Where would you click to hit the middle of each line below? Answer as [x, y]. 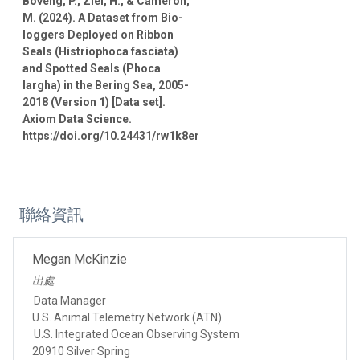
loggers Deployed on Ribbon [98, 34]
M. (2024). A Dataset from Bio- [103, 17]
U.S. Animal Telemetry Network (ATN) [127, 317]
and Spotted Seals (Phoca [92, 68]
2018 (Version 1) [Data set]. [94, 102]
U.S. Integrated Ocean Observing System [137, 334]
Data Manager [70, 300]
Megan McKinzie [80, 259]
